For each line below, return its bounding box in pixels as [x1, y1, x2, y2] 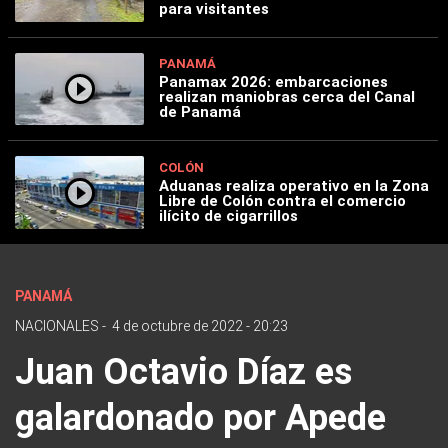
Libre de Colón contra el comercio [159, 192, 407, 211]
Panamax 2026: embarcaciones [159, 73, 389, 92]
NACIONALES [15, 317, 99, 334]
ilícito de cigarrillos [159, 207, 299, 226]
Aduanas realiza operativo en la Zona [159, 177, 430, 196]
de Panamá [159, 103, 242, 122]
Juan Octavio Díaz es [15, 350, 352, 393]
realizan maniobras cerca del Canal [159, 88, 416, 107]
